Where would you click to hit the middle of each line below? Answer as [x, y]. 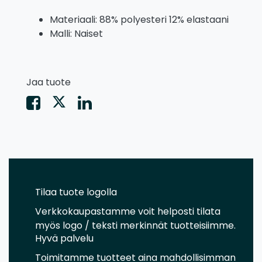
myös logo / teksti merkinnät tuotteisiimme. [135, 225]
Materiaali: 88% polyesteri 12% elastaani [139, 19]
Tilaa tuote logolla [76, 192]
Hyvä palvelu [64, 238]
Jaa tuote [49, 82]
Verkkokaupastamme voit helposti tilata [128, 211]
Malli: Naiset [76, 33]
